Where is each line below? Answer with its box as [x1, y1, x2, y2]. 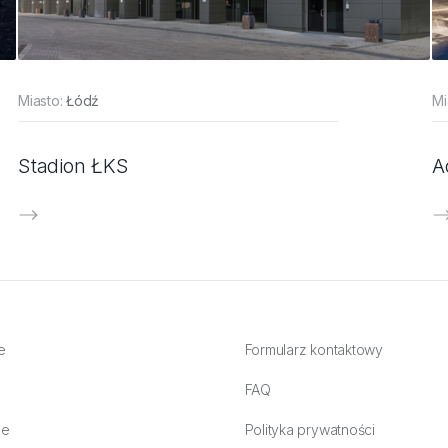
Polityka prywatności [244, 420, 375, 438]
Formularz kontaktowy [244, 340, 383, 358]
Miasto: [18, 91, 67, 109]
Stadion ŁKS [18, 153, 129, 178]
